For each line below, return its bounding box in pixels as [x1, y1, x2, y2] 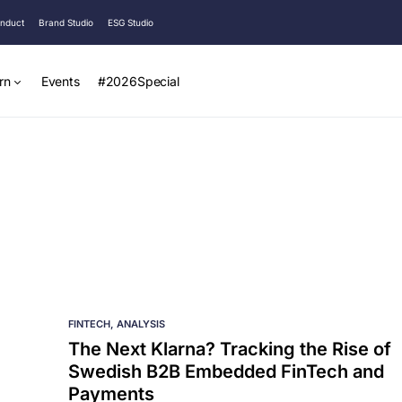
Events [40, 73, 80, 89]
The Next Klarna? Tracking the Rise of [68, 338, 391, 360]
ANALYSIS [117, 318, 165, 330]
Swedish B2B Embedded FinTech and [68, 361, 384, 382]
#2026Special [97, 73, 179, 89]
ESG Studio [108, 17, 153, 28]
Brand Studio [39, 17, 93, 28]
